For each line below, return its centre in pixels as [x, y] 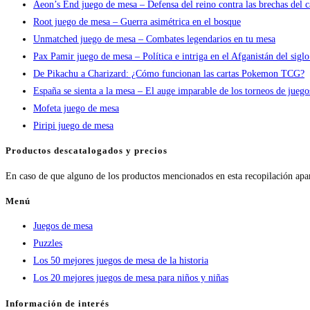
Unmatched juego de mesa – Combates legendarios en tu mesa [154, 39]
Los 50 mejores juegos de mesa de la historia [121, 261]
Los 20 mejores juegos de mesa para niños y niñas [131, 278]
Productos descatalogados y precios [86, 151]
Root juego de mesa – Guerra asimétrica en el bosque [137, 22]
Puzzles [48, 244]
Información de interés [57, 303]
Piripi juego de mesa [73, 126]
